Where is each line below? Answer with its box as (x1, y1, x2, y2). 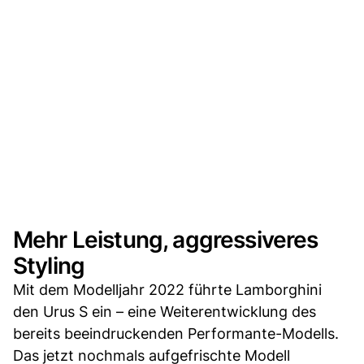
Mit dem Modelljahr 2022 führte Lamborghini (13, 280, 322, 298)
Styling (13, 251, 85, 279)
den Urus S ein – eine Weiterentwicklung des (13, 302, 316, 320)
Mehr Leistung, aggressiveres (13, 225, 318, 253)
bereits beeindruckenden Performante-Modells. (13, 324, 339, 342)
